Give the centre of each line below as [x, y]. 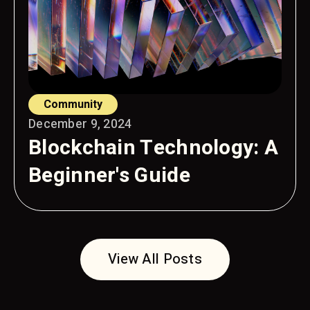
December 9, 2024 [80, 124]
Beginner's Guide [109, 176]
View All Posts [155, 259]
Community [73, 104]
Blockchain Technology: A [154, 148]
